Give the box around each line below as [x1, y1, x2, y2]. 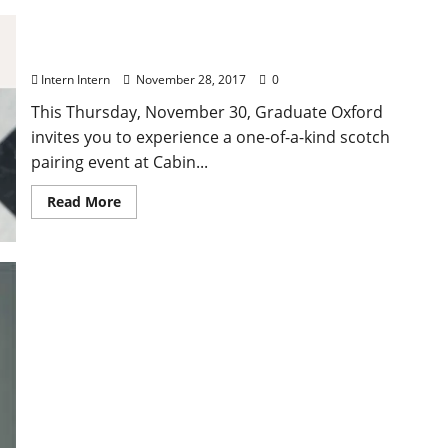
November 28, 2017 [132, 70, 249, 88]
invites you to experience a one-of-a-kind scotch [30, 125, 390, 148]
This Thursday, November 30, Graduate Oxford [30, 100, 383, 123]
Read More [46, 191, 121, 211]
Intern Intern [40, 70, 110, 88]
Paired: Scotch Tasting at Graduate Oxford [30, 42, 367, 65]
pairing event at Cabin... [30, 150, 208, 173]
